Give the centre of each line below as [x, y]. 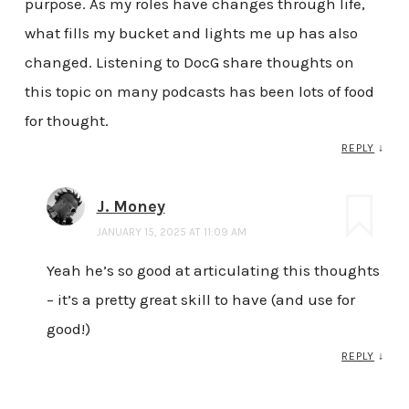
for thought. [66, 120]
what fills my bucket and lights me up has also [191, 32]
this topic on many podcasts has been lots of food [199, 91]
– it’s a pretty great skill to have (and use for [200, 299]
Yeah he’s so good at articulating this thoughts [213, 270]
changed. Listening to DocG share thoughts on [189, 62]
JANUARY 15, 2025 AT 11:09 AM [171, 231]
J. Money [131, 206]
